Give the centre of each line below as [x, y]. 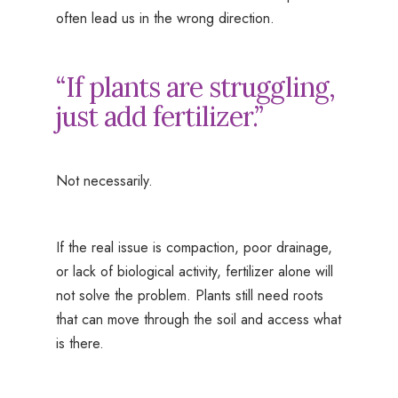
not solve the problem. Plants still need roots [189, 296]
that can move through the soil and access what [198, 320]
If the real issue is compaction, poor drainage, [194, 248]
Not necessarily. [104, 181]
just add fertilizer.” [159, 117]
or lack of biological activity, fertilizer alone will [194, 272]
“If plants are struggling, [195, 88]
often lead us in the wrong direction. [165, 19]
